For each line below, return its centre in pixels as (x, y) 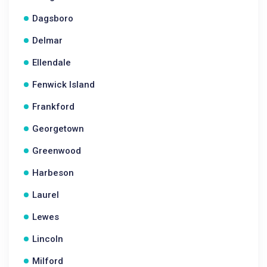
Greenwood (57, 151)
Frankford (53, 107)
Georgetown (58, 129)
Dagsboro (53, 18)
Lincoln (48, 239)
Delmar (47, 41)
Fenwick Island (63, 85)
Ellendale (52, 63)
